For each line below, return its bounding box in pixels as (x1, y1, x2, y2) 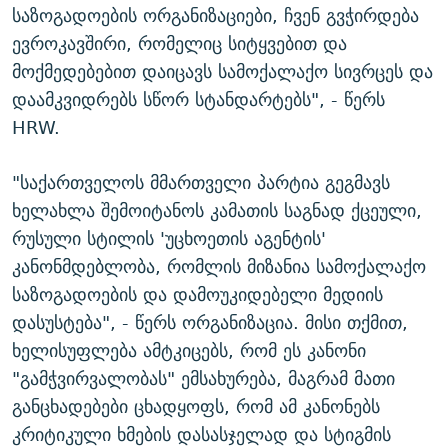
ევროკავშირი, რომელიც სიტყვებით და (12, 28, 347, 60)
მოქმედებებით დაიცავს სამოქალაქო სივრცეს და (12, 56, 433, 88)
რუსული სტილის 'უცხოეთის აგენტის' (12, 223, 326, 255)
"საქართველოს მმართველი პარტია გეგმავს (12, 167, 390, 199)
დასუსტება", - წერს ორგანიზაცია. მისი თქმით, (12, 307, 408, 339)
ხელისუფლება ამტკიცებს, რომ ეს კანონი (12, 335, 366, 367)
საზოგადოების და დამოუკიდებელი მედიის (12, 279, 383, 311)
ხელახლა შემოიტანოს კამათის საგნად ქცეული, (12, 195, 422, 227)
